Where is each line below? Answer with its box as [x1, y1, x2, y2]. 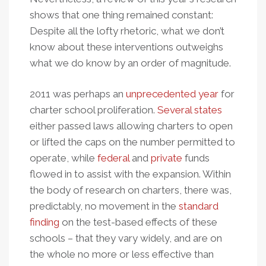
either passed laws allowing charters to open [30, 120, 233, 132]
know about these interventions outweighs [30, 41, 223, 53]
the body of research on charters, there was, [30, 184, 232, 196]
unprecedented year [126, 88, 218, 100]
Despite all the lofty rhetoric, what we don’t [30, 25, 224, 37]
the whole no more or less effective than [30, 248, 214, 260]
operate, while [30, 152, 97, 164]
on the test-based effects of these [59, 216, 217, 228]
